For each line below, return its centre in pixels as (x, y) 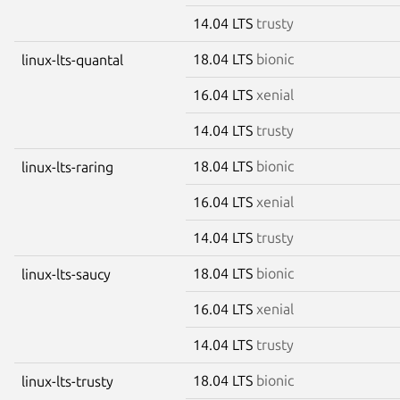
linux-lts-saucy (66, 274)
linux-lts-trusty (67, 381)
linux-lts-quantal (72, 59)
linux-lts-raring (67, 167)
